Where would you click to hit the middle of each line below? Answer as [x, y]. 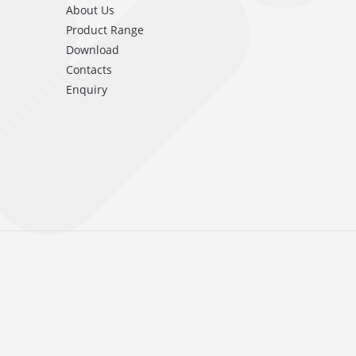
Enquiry [87, 89]
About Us [90, 10]
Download [93, 50]
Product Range [105, 30]
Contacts [89, 70]
